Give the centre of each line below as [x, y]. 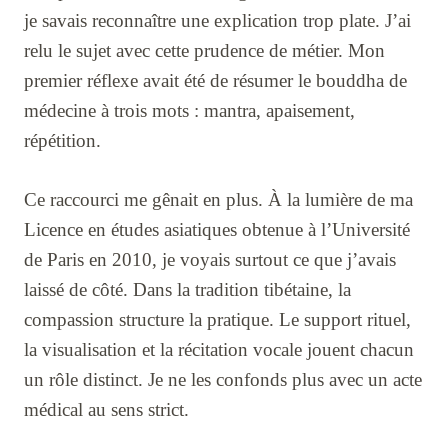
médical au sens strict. [106, 410]
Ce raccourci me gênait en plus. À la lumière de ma [218, 200]
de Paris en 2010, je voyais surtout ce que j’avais [210, 260]
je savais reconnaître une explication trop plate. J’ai [217, 21]
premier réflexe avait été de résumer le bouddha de [215, 81]
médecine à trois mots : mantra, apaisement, [189, 111]
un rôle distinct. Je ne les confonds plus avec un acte [223, 380]
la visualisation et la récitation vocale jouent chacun [219, 350]
